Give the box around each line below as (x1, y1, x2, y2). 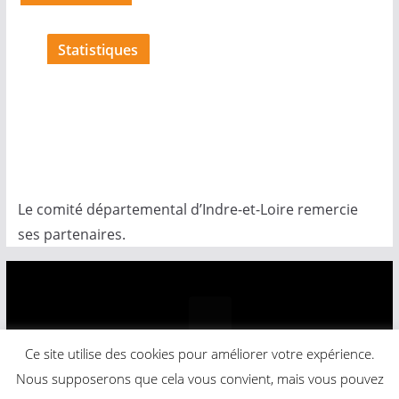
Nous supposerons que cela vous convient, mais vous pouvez (15, 370, 384, 388)
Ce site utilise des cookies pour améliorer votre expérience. (24, 344, 375, 362)
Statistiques (57, 39, 139, 60)
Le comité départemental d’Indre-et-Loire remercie (17, 199, 358, 219)
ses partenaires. (17, 224, 126, 244)
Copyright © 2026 (20, 359, 128, 377)
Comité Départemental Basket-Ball (127, 359, 333, 377)
